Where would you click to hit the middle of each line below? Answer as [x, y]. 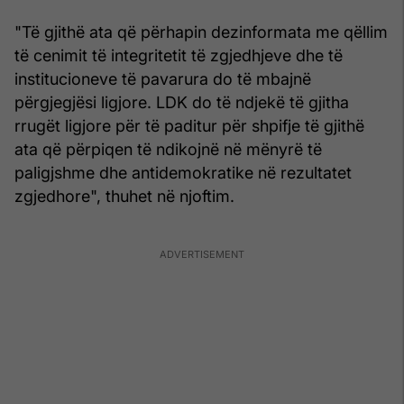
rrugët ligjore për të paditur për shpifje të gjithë [189, 125]
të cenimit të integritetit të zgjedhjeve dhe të [179, 55]
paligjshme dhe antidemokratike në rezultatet [183, 172]
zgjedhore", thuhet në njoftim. [124, 196]
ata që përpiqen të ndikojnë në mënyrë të [168, 149]
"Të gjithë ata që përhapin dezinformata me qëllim [201, 32]
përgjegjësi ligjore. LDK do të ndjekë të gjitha [182, 102]
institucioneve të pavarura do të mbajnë [163, 78]
